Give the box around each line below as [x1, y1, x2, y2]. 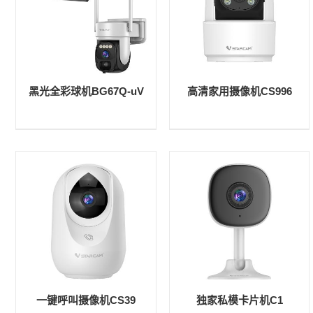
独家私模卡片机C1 [196, 294, 283, 307]
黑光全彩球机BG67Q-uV [28, 85, 144, 98]
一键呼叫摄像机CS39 [36, 294, 136, 307]
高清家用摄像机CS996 [187, 85, 292, 98]
